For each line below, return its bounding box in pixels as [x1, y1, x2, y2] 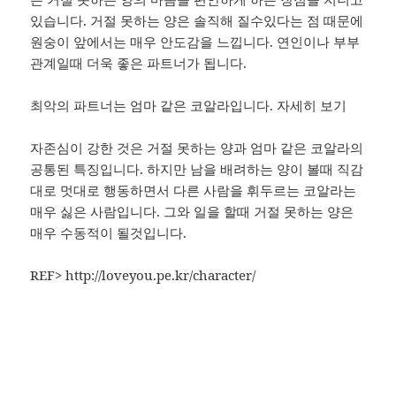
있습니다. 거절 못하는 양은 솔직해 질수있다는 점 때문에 [30, 11, 364, 30]
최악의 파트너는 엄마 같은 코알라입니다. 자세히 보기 [30, 96, 347, 115]
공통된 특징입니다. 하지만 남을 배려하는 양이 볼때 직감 [30, 160, 364, 179]
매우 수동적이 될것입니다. [30, 224, 187, 242]
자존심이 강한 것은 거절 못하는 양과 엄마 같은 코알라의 [30, 139, 364, 157]
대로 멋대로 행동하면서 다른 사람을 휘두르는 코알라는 [30, 181, 357, 200]
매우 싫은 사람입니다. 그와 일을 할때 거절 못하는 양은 [30, 202, 354, 221]
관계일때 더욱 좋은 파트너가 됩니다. [30, 54, 247, 72]
